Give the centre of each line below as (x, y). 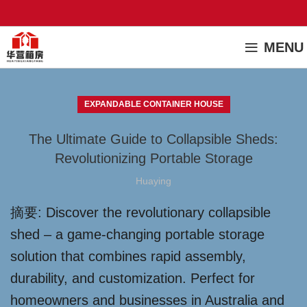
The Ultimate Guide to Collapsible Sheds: (153, 139)
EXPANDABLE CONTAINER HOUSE (153, 104)
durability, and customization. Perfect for (133, 278)
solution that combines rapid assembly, (128, 256)
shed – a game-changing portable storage (137, 234)
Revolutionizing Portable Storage (153, 158)
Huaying (153, 181)
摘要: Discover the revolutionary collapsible (140, 212)
